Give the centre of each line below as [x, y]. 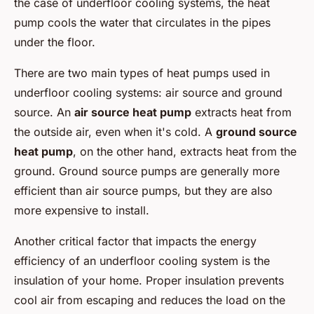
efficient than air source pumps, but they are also [143, 191]
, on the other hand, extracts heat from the [185, 152]
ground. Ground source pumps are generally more [147, 171]
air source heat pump [133, 112]
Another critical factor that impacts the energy [135, 241]
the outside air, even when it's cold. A [115, 132]
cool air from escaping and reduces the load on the [150, 300]
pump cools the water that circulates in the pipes [142, 23]
